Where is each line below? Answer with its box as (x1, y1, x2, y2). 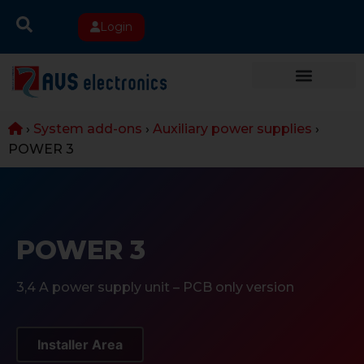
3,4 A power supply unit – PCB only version (16, 279, 294, 295)
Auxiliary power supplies (153, 121, 312, 136)
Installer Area (37, 336, 123, 353)
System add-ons (33, 121, 142, 136)
